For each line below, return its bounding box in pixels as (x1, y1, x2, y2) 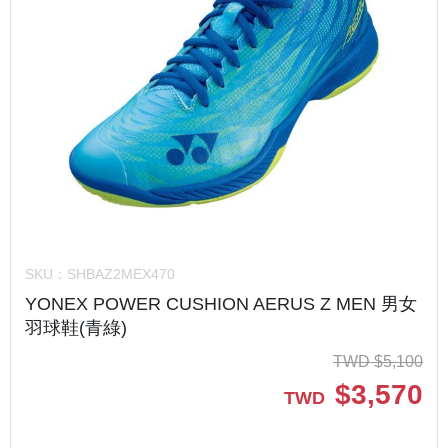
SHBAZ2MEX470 (67, 266, 175, 282)
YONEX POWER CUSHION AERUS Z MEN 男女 (25, 294, 417, 314)
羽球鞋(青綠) (25, 318, 127, 338)
